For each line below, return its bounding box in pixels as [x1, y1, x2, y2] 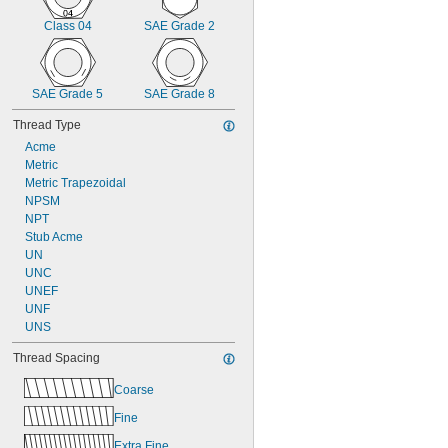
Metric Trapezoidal [25, 176, 126, 190]
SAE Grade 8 [144, 87, 215, 101]
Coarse [114, 382, 154, 397]
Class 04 [43, 19, 92, 33]
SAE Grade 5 [32, 87, 103, 101]
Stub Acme [25, 230, 83, 244]
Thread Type [13, 118, 81, 132]
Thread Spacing [13, 351, 100, 365]
